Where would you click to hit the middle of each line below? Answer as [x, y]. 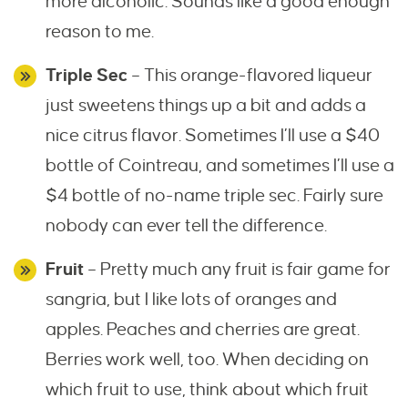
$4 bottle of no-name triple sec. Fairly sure [214, 196]
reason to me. [100, 32]
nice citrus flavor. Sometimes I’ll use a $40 [213, 136]
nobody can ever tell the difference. [186, 226]
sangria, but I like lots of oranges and [191, 300]
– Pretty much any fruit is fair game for [239, 270]
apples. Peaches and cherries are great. [203, 330]
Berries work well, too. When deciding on [207, 360]
